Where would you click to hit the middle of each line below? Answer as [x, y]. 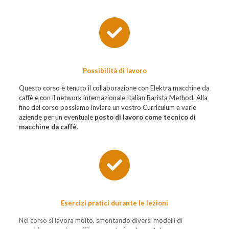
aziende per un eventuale [56, 117]
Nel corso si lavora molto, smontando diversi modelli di [100, 220]
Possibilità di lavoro [114, 70]
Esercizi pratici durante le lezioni [114, 203]
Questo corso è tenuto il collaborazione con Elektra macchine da [114, 88]
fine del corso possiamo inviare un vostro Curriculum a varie [107, 107]
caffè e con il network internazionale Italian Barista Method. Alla [113, 97]
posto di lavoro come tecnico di [145, 117]
